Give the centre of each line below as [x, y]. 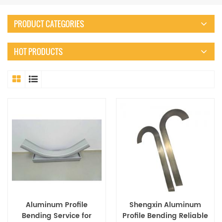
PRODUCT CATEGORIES [49, 24]
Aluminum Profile [57, 205]
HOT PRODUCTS [38, 52]
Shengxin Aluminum [165, 205]
